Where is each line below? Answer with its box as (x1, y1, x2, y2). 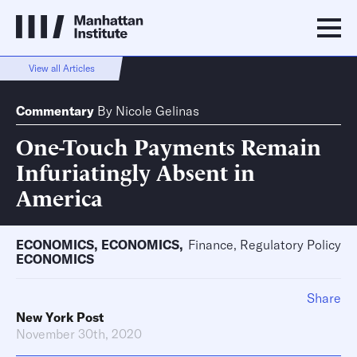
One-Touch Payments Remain (16, 130, 321, 161)
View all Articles (28, 62, 95, 74)
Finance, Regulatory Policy (188, 237, 341, 253)
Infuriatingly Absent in (16, 155, 255, 186)
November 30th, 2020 (16, 326, 142, 342)
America (16, 181, 103, 212)
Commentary (16, 103, 94, 119)
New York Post (16, 309, 104, 325)
